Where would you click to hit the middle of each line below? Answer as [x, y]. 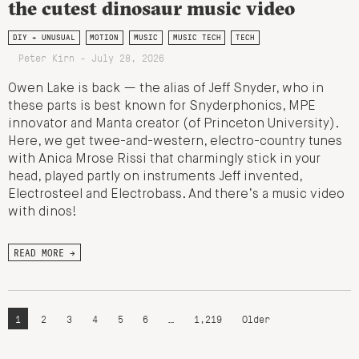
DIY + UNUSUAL [44, 38]
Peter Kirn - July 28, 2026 [91, 58]
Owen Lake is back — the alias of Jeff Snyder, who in [166, 89]
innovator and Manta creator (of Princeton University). [173, 125]
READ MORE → [44, 253]
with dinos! [42, 213]
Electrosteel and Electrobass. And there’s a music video [176, 195]
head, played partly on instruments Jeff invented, [155, 177]
